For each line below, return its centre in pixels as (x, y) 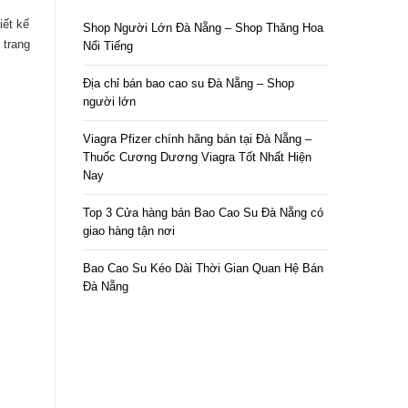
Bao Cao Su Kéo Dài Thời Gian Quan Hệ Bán (203, 268)
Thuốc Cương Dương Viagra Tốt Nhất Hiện (197, 157)
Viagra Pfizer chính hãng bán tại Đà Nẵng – (197, 139)
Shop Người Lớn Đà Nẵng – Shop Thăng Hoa (203, 28)
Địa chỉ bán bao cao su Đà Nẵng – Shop (189, 83)
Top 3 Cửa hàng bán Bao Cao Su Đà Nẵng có (203, 213)
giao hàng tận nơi (129, 231)
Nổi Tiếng (108, 46)
